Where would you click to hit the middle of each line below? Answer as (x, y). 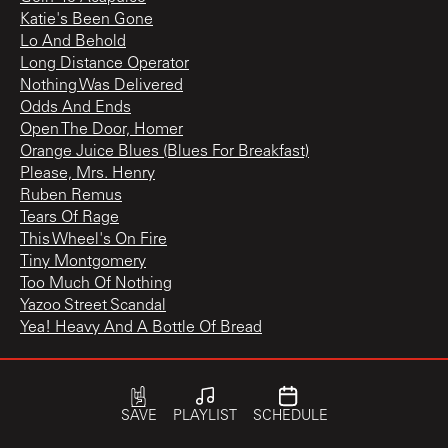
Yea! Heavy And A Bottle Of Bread (141, 327)
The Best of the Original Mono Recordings (220, 373)
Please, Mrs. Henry (87, 173)
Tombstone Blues (82, 403)
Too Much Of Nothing (96, 283)
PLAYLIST (204, 417)
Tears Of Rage (69, 217)
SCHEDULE (290, 417)
